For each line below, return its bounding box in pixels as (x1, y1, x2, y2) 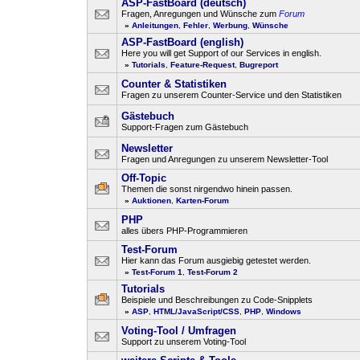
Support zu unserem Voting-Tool (121, 337, 246, 346)
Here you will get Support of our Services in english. (121, 48, 321, 58)
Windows (266, 307, 301, 316)
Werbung (213, 21, 247, 30)
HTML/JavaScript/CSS (153, 307, 239, 316)
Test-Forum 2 (187, 268, 238, 276)
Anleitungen (132, 21, 178, 30)
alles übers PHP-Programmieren (121, 226, 247, 235)
